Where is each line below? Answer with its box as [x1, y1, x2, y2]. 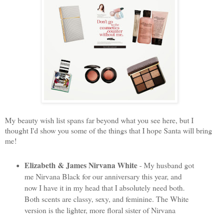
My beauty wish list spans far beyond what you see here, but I [5, 114, 194, 125]
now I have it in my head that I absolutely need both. [24, 182, 185, 193]
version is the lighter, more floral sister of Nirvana [24, 204, 175, 215]
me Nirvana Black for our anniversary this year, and [24, 171, 182, 181]
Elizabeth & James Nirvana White [24, 159, 137, 171]
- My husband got [137, 159, 194, 170]
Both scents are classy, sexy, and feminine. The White [24, 193, 189, 204]
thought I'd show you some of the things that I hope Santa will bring [5, 125, 212, 135]
